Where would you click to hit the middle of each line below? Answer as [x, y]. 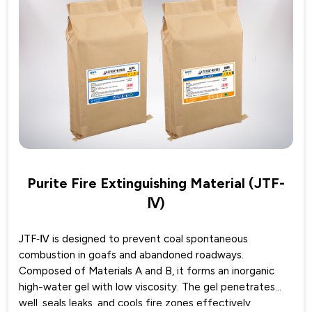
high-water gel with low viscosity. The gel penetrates [147, 287]
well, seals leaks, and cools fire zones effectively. [136, 303]
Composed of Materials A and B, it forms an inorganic [147, 271]
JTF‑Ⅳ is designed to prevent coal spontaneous [133, 239]
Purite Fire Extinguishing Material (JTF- [156, 184]
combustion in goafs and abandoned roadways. [131, 255]
